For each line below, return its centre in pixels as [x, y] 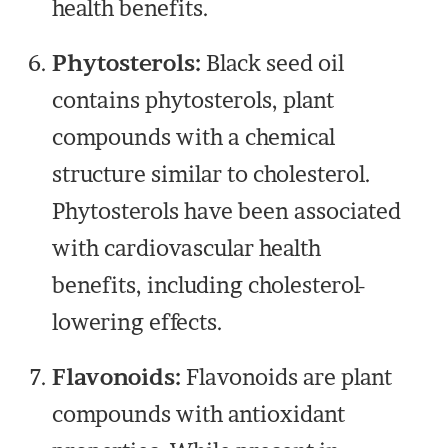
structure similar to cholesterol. [212, 174]
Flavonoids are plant [287, 377]
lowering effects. [138, 322]
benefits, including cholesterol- [209, 285]
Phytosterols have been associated [227, 211]
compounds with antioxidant [199, 414]
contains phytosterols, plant [193, 100]
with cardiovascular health [187, 248]
